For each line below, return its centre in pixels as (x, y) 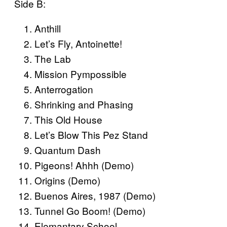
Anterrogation (64, 89)
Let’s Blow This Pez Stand (91, 135)
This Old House (68, 120)
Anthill (48, 28)
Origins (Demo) (67, 180)
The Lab (53, 59)
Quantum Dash (68, 150)
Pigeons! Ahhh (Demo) (84, 165)
